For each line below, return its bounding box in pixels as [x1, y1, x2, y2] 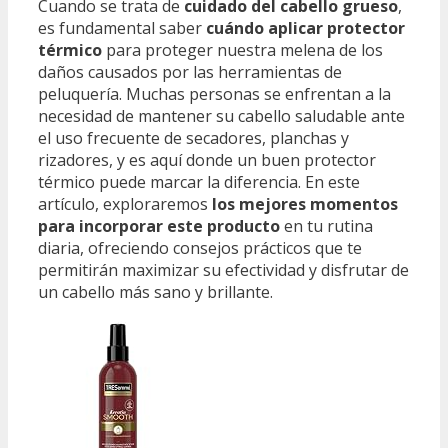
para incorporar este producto [38, 214, 280, 237]
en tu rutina [280, 214, 373, 237]
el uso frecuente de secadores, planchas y [38, 126, 349, 149]
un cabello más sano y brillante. [38, 280, 273, 303]
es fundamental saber [38, 16, 206, 39]
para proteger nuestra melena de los [102, 38, 383, 61]
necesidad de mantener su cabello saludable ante [38, 104, 405, 127]
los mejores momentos [212, 192, 398, 215]
